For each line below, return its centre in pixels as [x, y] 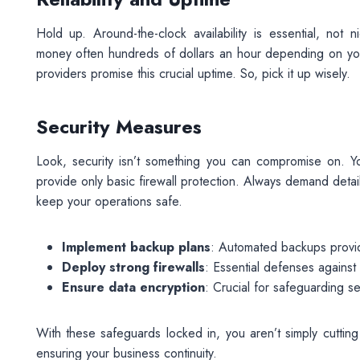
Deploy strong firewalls [133, 267]
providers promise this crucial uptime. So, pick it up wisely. [195, 74]
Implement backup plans [136, 247]
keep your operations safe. [111, 201]
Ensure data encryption [133, 287]
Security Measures [119, 127]
